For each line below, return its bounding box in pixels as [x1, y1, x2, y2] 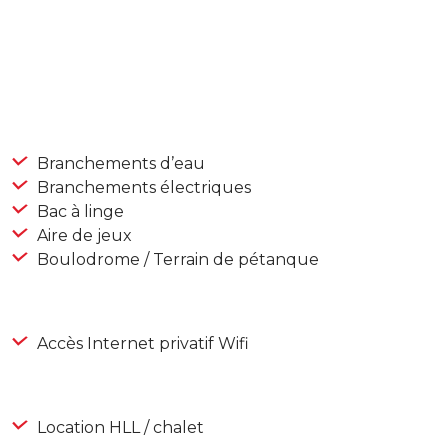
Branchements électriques [33, 178, 251, 198]
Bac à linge [33, 202, 124, 222]
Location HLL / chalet [33, 418, 204, 438]
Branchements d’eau [33, 154, 205, 174]
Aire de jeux [33, 226, 132, 246]
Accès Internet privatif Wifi [33, 334, 249, 354]
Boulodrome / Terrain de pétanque [33, 250, 319, 270]
